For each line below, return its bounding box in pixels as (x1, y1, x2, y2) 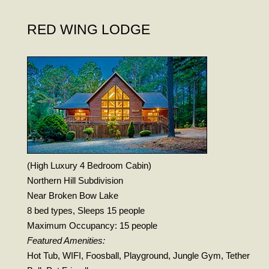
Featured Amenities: (27, 235, 105, 246)
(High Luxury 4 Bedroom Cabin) (27, 160, 151, 171)
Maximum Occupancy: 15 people (27, 220, 157, 231)
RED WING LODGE (27, 22, 150, 38)
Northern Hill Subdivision (27, 175, 123, 186)
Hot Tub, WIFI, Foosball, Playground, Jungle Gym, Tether (27, 250, 250, 261)
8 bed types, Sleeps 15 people (27, 205, 145, 216)
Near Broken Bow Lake (27, 190, 118, 201)
